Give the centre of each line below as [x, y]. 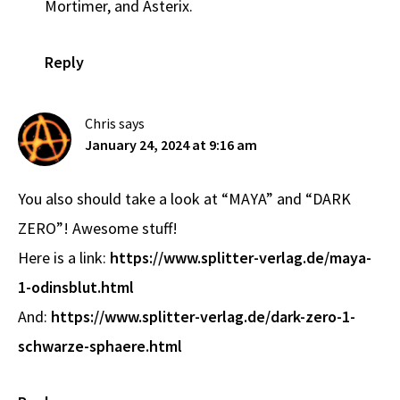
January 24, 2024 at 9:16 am [171, 145]
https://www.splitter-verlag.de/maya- [241, 258]
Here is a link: [64, 258]
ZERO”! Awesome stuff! [98, 229]
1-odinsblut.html [76, 287]
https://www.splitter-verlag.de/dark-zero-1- [203, 317]
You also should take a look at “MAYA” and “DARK [184, 199]
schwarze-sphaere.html [100, 346]
